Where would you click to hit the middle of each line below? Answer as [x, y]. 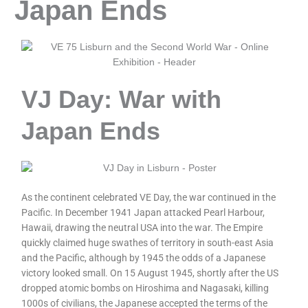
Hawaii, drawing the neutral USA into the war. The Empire [142, 228]
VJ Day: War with [122, 100]
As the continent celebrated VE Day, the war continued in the [149, 198]
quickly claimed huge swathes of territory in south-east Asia [148, 243]
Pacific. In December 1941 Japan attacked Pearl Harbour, [143, 213]
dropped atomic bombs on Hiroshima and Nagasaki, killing [145, 288]
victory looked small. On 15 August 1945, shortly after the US [150, 273]
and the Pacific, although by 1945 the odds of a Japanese [144, 258]
